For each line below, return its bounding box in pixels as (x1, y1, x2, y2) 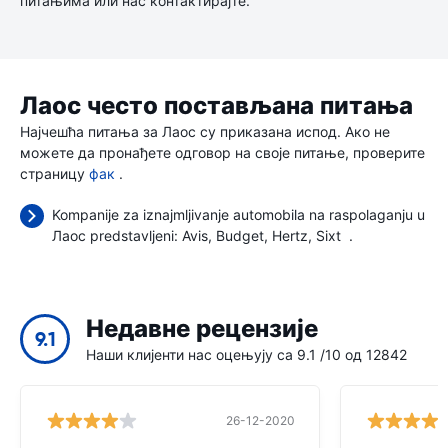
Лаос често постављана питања (20, 91, 413, 121)
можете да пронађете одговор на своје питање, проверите (20, 144, 425, 161)
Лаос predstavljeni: (52, 227, 182, 244)
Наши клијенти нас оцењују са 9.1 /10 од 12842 (86, 346, 407, 363)
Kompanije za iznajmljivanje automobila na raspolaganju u (52, 206, 425, 223)
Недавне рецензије (86, 314, 318, 344)
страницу (20, 165, 89, 182)
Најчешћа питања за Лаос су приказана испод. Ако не (20, 123, 390, 140)
